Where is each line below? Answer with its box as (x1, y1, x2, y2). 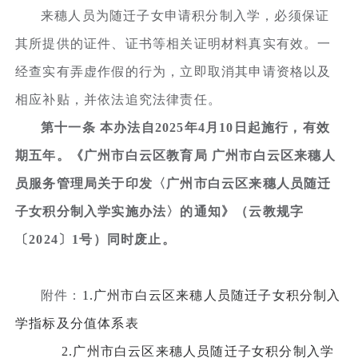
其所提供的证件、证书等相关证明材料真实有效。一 (15, 36, 332, 50)
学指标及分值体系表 (15, 316, 139, 330)
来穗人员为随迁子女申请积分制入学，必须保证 (41, 8, 330, 22)
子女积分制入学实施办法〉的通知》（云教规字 (15, 204, 304, 218)
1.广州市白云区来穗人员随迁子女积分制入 (82, 288, 341, 302)
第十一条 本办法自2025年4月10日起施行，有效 (41, 120, 330, 134)
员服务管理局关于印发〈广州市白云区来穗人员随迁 (15, 176, 332, 190)
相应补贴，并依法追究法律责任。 (15, 92, 222, 106)
